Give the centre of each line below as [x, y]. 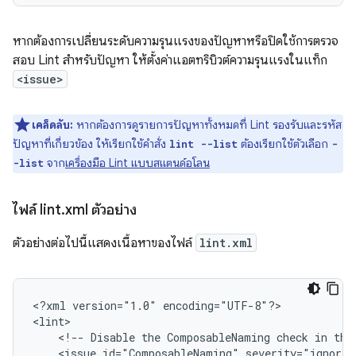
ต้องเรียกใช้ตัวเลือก [284, 143]
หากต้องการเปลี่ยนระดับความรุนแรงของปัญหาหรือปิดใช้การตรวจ [176, 41]
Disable [113, 337]
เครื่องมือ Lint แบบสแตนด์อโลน [137, 163]
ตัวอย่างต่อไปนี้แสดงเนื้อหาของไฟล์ [104, 243]
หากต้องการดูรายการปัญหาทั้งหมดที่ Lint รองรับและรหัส [207, 124]
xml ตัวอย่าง [101, 209]
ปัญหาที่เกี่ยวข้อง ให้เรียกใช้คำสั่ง [91, 143]
